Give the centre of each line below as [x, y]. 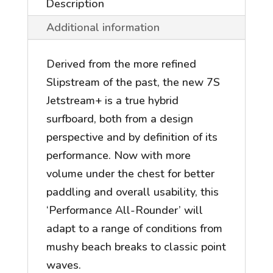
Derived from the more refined [121, 64]
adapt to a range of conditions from [134, 229]
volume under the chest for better [130, 174]
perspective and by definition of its [132, 137]
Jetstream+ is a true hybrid [112, 101]
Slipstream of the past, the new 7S [133, 83]
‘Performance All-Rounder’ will [124, 211]
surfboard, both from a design [119, 119]
